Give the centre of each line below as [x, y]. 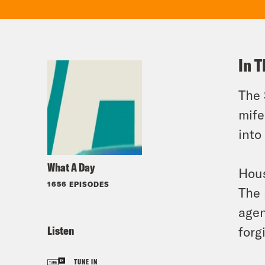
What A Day [71, 167]
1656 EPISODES [78, 184]
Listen [61, 230]
